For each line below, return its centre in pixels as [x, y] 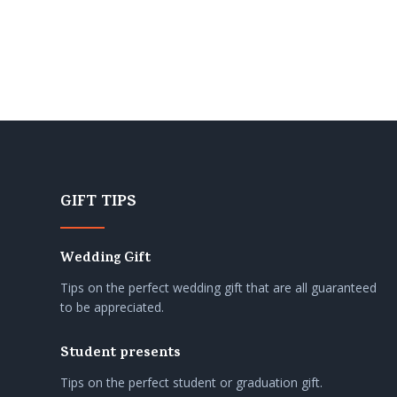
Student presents [120, 354]
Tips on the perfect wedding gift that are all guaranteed [218, 288]
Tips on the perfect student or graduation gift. [191, 383]
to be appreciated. [112, 307]
